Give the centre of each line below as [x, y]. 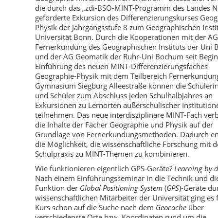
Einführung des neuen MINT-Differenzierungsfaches [121, 66]
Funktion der [57, 188]
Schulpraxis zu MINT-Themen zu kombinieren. [112, 154]
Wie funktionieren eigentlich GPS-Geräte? [105, 168]
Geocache [172, 207]
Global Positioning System [121, 188]
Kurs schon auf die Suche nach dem [95, 207]
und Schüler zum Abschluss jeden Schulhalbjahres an [124, 95]
